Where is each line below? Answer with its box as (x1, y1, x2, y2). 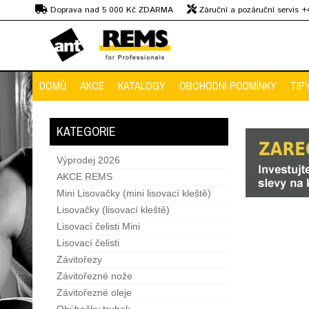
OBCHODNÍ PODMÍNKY (179, 78, 277, 93)
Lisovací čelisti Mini (57, 221, 140, 232)
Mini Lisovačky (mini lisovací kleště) (57, 188, 211, 199)
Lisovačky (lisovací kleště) (57, 204, 170, 215)
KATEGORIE (57, 123, 116, 140)
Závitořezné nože (57, 270, 132, 281)
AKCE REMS (57, 171, 112, 182)
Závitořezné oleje (57, 287, 132, 298)
